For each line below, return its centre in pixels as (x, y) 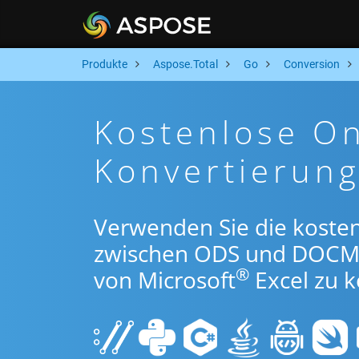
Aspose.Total (186, 64)
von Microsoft (165, 280)
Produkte (105, 64)
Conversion (312, 64)
